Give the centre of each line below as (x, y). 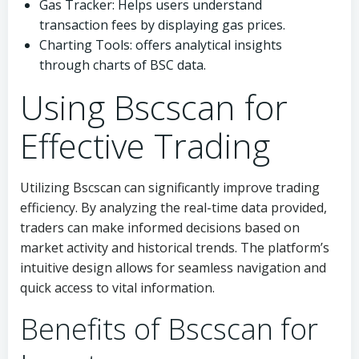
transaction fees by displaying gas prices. (162, 25)
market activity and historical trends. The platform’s (175, 248)
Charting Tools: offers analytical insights (161, 45)
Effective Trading (145, 145)
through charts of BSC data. (123, 65)
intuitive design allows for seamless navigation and (173, 268)
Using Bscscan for (154, 107)
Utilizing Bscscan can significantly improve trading (170, 188)
